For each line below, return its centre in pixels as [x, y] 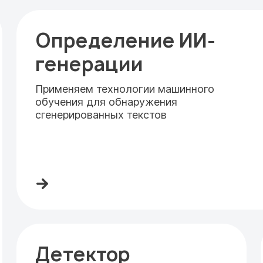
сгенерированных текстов [101, 115]
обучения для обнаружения [106, 102]
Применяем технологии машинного [125, 89]
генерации [89, 64]
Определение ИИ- [125, 41]
